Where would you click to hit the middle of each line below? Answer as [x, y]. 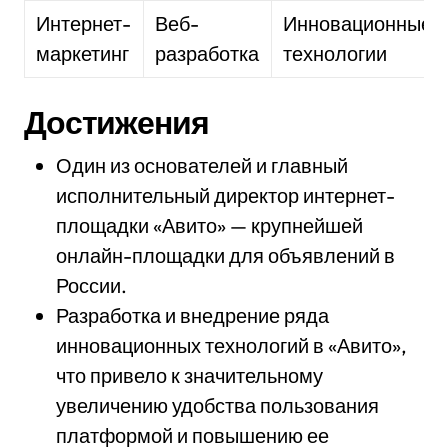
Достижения [116, 122]
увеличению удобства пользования [217, 405]
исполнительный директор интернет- [225, 195]
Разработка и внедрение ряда [192, 315]
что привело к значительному [189, 375]
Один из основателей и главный [202, 165]
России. [91, 285]
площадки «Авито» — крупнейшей [209, 225]
